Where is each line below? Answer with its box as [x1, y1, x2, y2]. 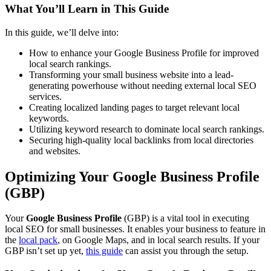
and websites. [29, 145, 80, 156]
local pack [19, 235, 57, 246]
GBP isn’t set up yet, [5, 246, 86, 256]
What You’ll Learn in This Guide [5, 2, 169, 15]
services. [29, 91, 62, 102]
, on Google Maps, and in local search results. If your [57, 235, 260, 246]
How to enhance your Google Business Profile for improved [29, 47, 259, 58]
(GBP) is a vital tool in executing [122, 213, 249, 224]
